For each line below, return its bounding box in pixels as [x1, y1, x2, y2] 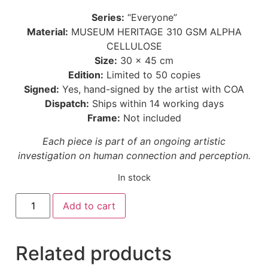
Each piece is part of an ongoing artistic [42, 135, 226, 147]
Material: [26, 26, 68, 38]
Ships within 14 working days [89, 98, 224, 110]
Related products [16, 241, 172, 265]
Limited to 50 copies [103, 69, 200, 81]
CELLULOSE [106, 40, 162, 53]
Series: [91, 11, 124, 24]
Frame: [87, 112, 120, 124]
